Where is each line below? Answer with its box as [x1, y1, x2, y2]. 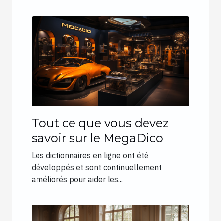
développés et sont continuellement [32, 162, 162, 173]
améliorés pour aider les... [32, 174, 123, 184]
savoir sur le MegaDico [32, 131, 163, 146]
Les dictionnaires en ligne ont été [32, 150, 148, 161]
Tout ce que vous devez [32, 116, 169, 131]
